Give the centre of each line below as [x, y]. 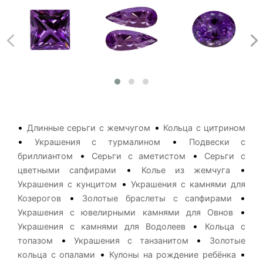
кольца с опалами [56, 255]
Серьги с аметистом [139, 156]
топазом [35, 241]
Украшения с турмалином [97, 142]
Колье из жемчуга [186, 170]
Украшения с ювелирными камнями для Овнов [125, 213]
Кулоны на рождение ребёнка [173, 255]
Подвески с [217, 142]
